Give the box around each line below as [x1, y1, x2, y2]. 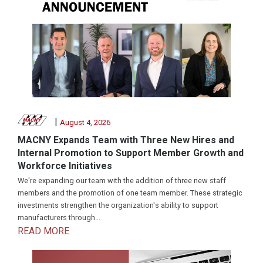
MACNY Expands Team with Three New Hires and [18, 134, 234, 146]
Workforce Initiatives [18, 160, 112, 172]
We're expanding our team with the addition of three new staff [18, 176, 226, 186]
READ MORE [18, 225, 69, 237]
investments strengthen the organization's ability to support [18, 201, 218, 210]
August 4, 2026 [59, 118, 110, 127]
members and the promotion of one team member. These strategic [18, 188, 242, 198]
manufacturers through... [18, 213, 100, 222]
